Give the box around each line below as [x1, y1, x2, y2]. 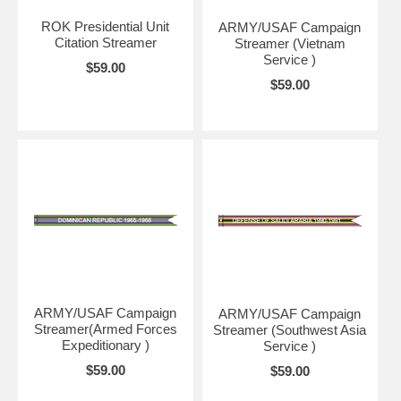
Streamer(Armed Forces [33, 321, 177, 337]
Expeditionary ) [61, 337, 149, 354]
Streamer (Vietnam [234, 36, 346, 52]
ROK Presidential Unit [41, 19, 170, 35]
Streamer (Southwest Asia [213, 322, 367, 338]
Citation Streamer [54, 35, 157, 51]
